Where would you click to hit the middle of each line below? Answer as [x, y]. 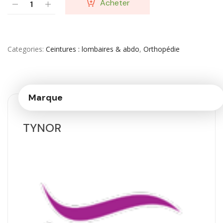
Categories [25, 49]
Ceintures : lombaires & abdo [93, 49]
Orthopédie [162, 49]
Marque [46, 98]
